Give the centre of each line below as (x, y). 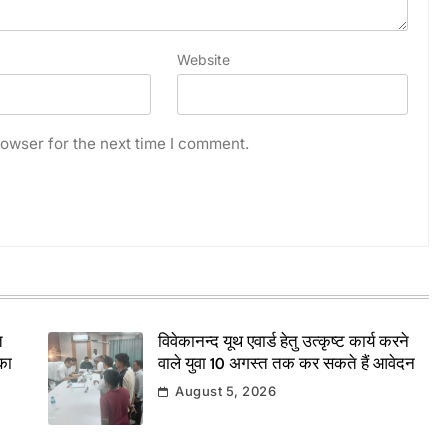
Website (203, 59)
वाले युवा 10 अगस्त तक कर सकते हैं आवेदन (286, 364)
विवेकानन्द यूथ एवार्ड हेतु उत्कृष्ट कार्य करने (283, 342)
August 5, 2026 (226, 390)
